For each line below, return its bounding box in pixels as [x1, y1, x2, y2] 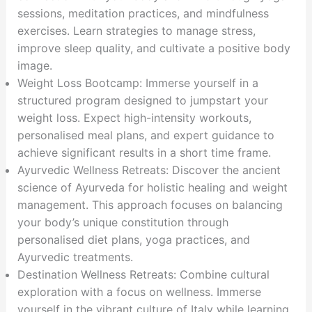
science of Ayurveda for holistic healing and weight [17, 180, 288, 195]
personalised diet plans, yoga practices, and [17, 233, 250, 247]
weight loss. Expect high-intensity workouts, [17, 111, 251, 125]
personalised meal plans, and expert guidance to [17, 128, 274, 143]
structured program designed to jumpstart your [17, 93, 268, 108]
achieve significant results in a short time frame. [17, 146, 271, 160]
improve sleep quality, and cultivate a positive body [17, 41, 290, 56]
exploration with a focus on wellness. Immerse [17, 285, 261, 299]
